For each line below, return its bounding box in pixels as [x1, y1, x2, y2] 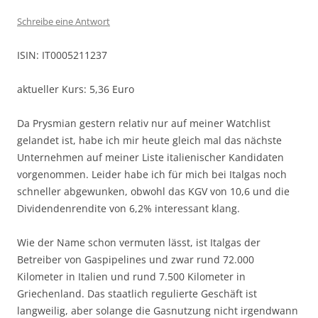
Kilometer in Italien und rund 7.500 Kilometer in [17, 269, 246, 283]
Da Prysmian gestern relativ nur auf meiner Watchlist [17, 116, 270, 130]
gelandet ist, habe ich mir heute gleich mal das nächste [17, 133, 282, 147]
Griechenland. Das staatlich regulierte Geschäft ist [17, 286, 257, 300]
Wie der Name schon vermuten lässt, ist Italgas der [17, 235, 261, 249]
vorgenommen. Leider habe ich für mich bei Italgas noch [17, 167, 287, 181]
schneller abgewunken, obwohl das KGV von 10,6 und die [17, 184, 290, 198]
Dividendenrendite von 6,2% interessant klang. [17, 201, 240, 215]
